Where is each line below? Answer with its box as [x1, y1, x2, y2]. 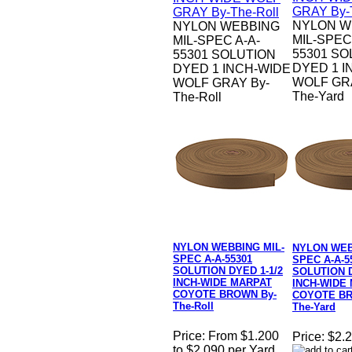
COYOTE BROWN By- [173, 288, 277, 301]
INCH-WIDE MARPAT [173, 277, 272, 289]
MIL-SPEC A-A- [173, 34, 260, 48]
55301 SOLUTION [173, 48, 276, 62]
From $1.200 [208, 329, 279, 343]
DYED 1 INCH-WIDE [173, 62, 291, 76]
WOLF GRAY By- [173, 76, 269, 90]
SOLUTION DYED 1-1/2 [173, 265, 283, 277]
